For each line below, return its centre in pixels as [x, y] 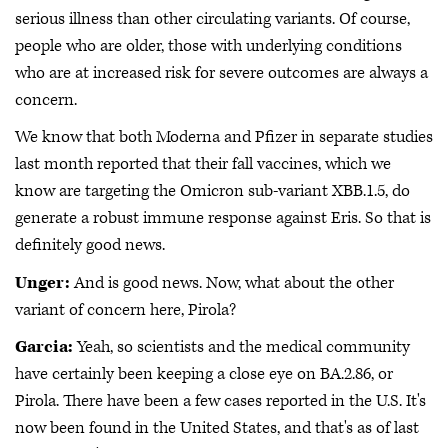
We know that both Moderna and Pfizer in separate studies [224, 137]
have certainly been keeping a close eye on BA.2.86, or [204, 374]
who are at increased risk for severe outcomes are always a [221, 72]
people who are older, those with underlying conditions [208, 45]
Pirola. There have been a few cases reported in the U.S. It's [220, 401]
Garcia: [44, 347]
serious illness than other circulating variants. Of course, [212, 18]
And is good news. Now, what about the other [232, 282]
